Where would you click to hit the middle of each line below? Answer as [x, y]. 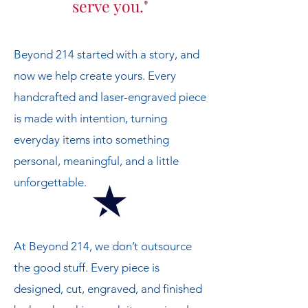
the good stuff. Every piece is [87, 267]
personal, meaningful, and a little [96, 161]
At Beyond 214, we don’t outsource [103, 246]
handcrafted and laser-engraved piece [110, 97]
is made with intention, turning [90, 118]
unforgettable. [50, 182]
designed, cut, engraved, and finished [108, 289]
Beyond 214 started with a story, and [107, 54]
